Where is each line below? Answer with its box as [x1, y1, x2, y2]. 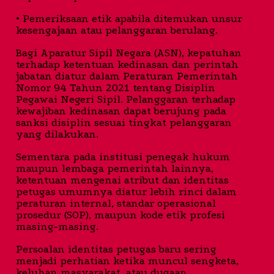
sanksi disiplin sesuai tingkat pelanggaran [16, 116, 232, 128]
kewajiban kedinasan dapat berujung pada [16, 105, 226, 117]
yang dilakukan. [16, 128, 98, 140]
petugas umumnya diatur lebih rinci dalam [16, 185, 237, 198]
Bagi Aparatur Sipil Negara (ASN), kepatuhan [16, 46, 242, 59]
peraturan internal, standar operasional [16, 197, 216, 209]
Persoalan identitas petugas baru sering [16, 243, 217, 255]
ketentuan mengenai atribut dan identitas [16, 174, 229, 186]
